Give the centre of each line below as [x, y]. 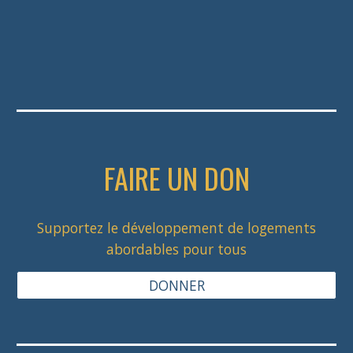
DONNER [176, 285]
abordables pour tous [176, 249]
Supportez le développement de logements [176, 228]
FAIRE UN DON [176, 178]
